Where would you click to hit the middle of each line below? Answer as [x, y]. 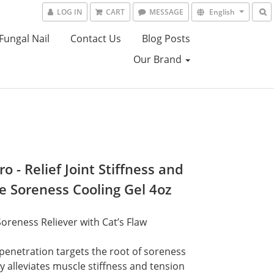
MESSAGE [166, 12]
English [222, 12]
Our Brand [158, 59]
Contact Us [95, 39]
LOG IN [69, 12]
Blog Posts [166, 39]
